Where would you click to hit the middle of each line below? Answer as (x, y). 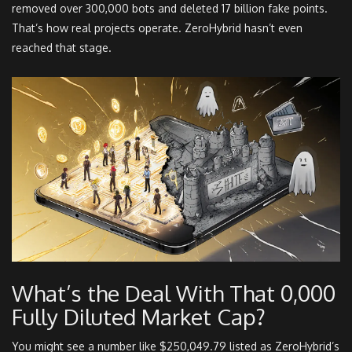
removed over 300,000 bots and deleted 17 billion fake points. (170, 9)
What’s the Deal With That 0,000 (174, 293)
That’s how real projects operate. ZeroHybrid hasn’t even (157, 28)
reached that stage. (62, 48)
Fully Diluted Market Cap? (139, 317)
